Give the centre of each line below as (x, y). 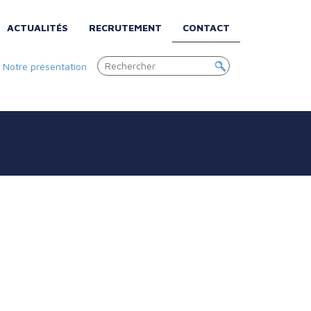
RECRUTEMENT (125, 27)
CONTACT (206, 27)
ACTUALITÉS (37, 27)
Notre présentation (45, 66)
